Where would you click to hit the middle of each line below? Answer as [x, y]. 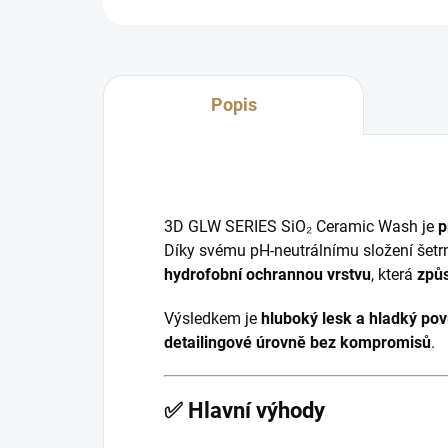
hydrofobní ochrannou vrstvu [267, 274]
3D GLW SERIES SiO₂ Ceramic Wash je [301, 226]
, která [394, 274]
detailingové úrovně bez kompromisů [297, 342]
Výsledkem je [212, 318]
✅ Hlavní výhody [244, 410]
